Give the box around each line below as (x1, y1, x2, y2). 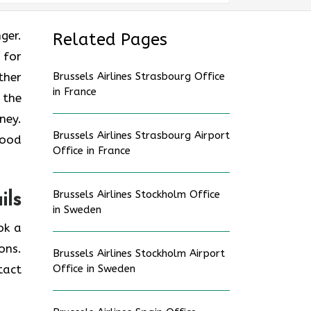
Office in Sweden (53, 262, 135, 275)
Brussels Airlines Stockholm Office (53, 188, 220, 201)
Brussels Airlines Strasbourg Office (53, 70, 225, 83)
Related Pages (53, 30, 167, 49)
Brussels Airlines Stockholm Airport (53, 247, 225, 260)
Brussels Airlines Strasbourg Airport (53, 129, 230, 142)
